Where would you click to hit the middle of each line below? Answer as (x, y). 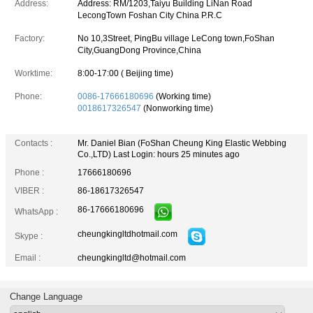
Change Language (46, 297)
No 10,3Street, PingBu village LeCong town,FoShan (176, 38)
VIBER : (29, 191)
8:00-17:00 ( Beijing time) (125, 73)
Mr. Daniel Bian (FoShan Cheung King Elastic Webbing (182, 143)
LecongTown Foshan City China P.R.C (150, 15)
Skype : (29, 236)
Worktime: (34, 73)
